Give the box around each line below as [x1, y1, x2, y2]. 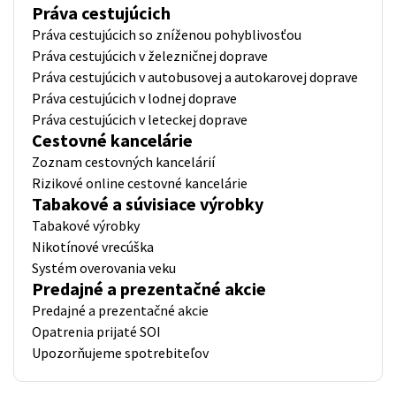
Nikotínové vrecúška [32, 237, 154, 255]
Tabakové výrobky [32, 216, 140, 234]
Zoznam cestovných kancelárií [32, 152, 215, 171]
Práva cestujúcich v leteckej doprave [32, 110, 247, 128]
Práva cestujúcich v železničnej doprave [32, 46, 268, 65]
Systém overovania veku [32, 258, 176, 277]
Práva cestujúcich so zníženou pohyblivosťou [32, 25, 301, 43]
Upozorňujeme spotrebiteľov [32, 343, 209, 362]
